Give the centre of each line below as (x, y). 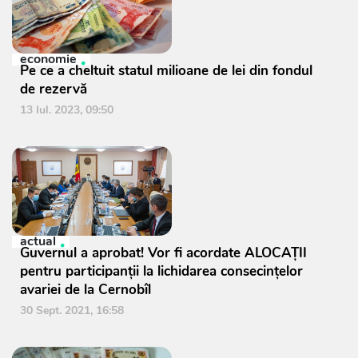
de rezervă (54, 89)
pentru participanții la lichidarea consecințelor (161, 271)
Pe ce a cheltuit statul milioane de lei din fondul (166, 71)
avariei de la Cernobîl (86, 290)
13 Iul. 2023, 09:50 (67, 110)
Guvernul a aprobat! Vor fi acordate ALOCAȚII (163, 253)
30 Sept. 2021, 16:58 (72, 310)
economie (48, 59)
